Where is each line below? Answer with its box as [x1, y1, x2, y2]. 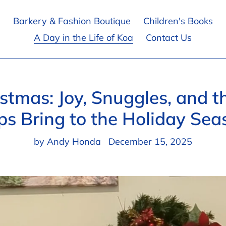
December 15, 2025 [108, 136, 192, 147]
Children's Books [143, 15, 213, 27]
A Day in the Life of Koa [34, 32, 133, 43]
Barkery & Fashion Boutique [13, 15, 131, 27]
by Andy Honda [33, 136, 101, 147]
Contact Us [146, 32, 192, 43]
